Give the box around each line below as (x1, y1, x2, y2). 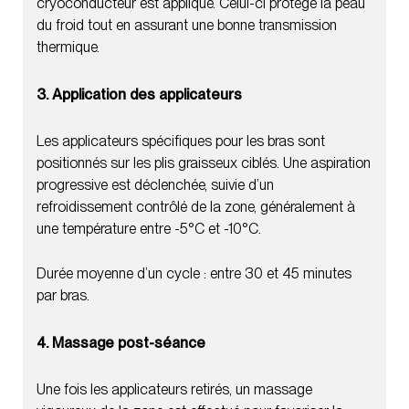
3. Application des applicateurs (37, 85, 242, 103)
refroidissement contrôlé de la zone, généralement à (37, 197, 355, 215)
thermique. (37, 37, 100, 56)
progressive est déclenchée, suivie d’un (37, 175, 274, 194)
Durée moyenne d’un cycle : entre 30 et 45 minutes (37, 264, 351, 282)
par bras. (37, 286, 89, 304)
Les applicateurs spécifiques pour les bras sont (37, 131, 325, 150)
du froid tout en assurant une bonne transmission (37, 16, 337, 34)
